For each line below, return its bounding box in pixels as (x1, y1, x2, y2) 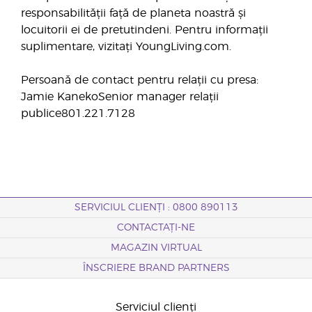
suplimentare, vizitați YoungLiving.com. (21, 41, 231, 52)
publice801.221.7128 (21, 108, 135, 119)
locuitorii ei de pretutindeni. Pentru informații (21, 24, 268, 36)
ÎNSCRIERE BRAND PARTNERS (82, 263, 230, 273)
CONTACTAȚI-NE (117, 223, 195, 233)
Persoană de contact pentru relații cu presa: (21, 75, 258, 86)
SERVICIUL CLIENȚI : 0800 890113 (74, 203, 238, 212)
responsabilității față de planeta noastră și (21, 8, 246, 19)
